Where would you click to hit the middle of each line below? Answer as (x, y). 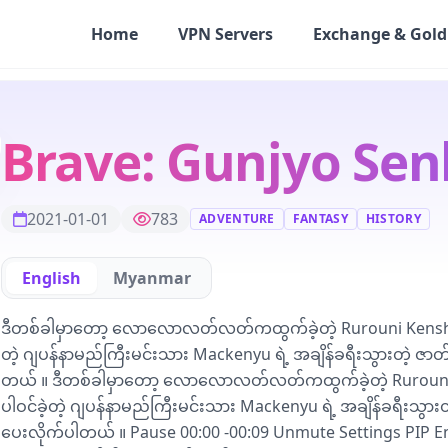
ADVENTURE (237, 218)
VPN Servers (226, 34)
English (51, 278)
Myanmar (152, 278)
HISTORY (393, 218)
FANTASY (320, 218)
